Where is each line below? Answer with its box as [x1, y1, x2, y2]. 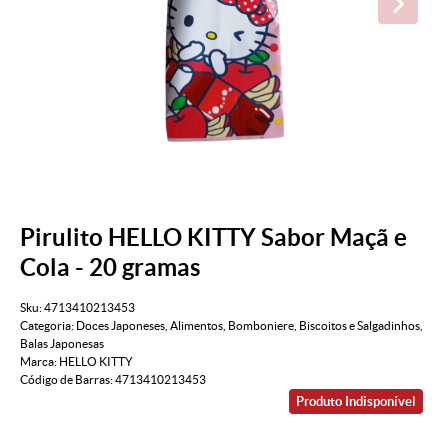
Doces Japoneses [76, 319, 165, 333]
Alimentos [170, 319, 223, 333]
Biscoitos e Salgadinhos [299, 319, 420, 333]
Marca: [20, 355, 59, 369]
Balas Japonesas [20, 337, 104, 351]
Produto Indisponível [296, 394, 416, 410]
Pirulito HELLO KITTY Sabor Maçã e [20, 223, 407, 251]
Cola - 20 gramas [20, 253, 200, 281]
